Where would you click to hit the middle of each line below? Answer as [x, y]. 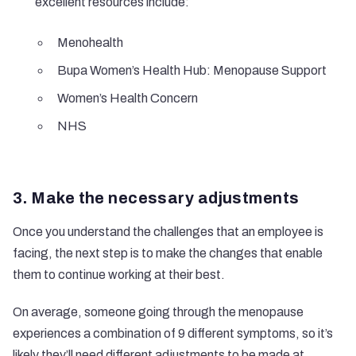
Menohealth [90, 43]
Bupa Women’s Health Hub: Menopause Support [192, 70]
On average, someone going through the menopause [158, 312]
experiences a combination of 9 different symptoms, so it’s [173, 333]
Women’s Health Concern [128, 98]
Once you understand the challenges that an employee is [168, 232]
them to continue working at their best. [119, 275]
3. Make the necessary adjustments [156, 198]
